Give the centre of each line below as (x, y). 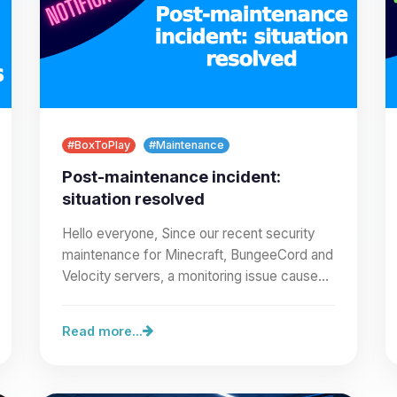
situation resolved (133, 198)
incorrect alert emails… (131, 297)
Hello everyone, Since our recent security (188, 233)
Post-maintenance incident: (171, 176)
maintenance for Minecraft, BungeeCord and (198, 254)
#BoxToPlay (99, 144)
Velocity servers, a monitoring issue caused (194, 276)
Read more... (102, 331)
